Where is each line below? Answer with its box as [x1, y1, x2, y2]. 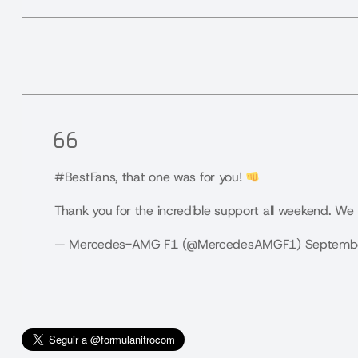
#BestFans [54, 169, 116, 185]
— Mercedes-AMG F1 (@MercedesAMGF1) [54, 236, 305, 253]
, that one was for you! [115, 169, 246, 185]
